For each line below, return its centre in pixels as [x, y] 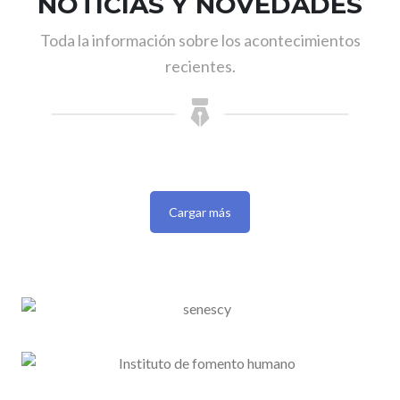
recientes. [200, 67]
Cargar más [200, 212]
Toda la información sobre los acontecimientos [200, 41]
